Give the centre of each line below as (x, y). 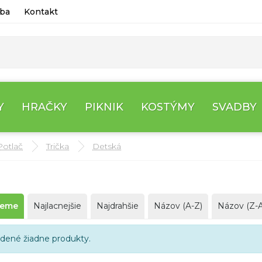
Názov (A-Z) (178, 206)
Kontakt (41, 12)
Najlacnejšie (57, 206)
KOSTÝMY (168, 107)
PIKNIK (104, 107)
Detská (107, 146)
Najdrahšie (117, 206)
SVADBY (235, 107)
